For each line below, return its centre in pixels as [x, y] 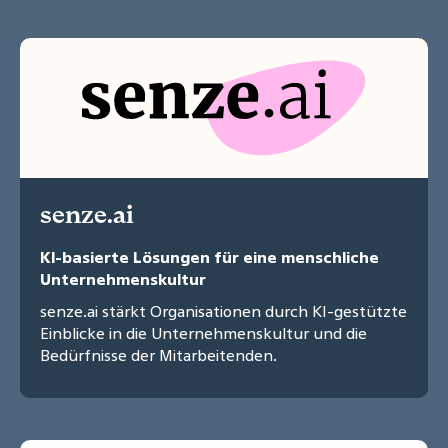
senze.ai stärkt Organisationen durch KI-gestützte [223, 311]
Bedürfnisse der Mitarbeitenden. [158, 355]
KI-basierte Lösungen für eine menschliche [209, 257]
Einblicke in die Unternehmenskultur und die [203, 333]
